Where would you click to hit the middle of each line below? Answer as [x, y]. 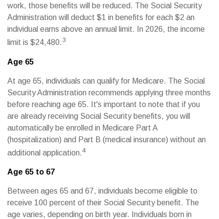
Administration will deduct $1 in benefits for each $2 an [101, 18]
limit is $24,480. [35, 43]
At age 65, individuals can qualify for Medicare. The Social [106, 81]
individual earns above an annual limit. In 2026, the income [106, 29]
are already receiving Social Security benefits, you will [99, 116]
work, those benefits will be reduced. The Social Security [105, 6]
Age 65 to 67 [31, 172]
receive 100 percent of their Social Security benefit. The [103, 202]
